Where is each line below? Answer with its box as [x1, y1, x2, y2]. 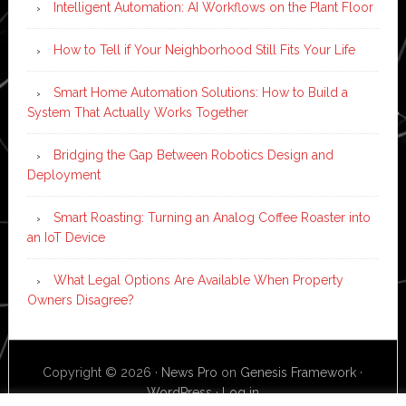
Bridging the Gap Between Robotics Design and [53, 147, 333, 162]
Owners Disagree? [26, 292, 134, 307]
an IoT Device [26, 229, 105, 245]
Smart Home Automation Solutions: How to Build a [53, 84, 348, 100]
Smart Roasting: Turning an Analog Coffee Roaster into [53, 209, 371, 225]
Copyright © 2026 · [43, 364, 162, 380]
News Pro [161, 364, 218, 380]
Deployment [26, 167, 101, 182]
